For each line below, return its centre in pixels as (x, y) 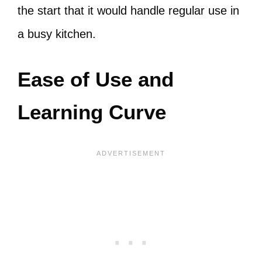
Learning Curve (92, 112)
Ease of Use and (96, 79)
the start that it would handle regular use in (128, 11)
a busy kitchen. (57, 34)
